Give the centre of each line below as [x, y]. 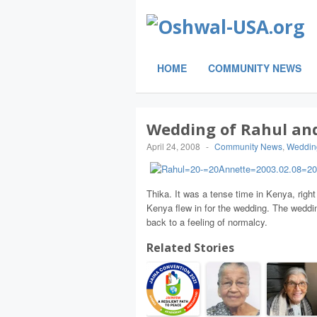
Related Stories [190, 248]
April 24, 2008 [173, 146]
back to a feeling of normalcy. [207, 222]
